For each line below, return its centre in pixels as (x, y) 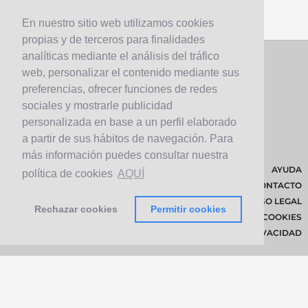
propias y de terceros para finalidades (113, 40)
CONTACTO (277, 185)
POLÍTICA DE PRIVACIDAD (245, 233)
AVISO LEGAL (273, 201)
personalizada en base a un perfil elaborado (129, 122)
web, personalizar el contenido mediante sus (131, 73)
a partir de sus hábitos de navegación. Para (128, 139)
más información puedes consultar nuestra (125, 155)
